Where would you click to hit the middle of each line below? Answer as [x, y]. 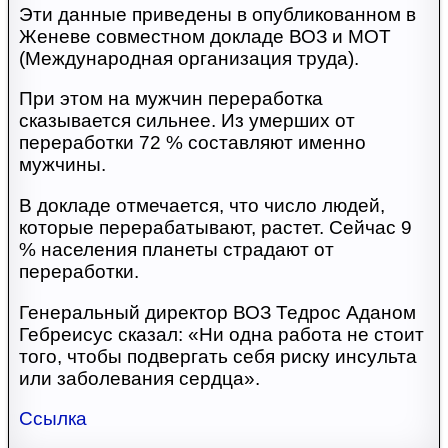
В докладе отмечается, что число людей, [201, 205]
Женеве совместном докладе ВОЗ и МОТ [204, 36]
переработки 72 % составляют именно [192, 143]
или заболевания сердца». [139, 378]
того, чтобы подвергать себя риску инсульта [217, 356]
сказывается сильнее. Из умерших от [186, 121]
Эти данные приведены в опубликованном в [217, 14]
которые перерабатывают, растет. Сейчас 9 [215, 227]
